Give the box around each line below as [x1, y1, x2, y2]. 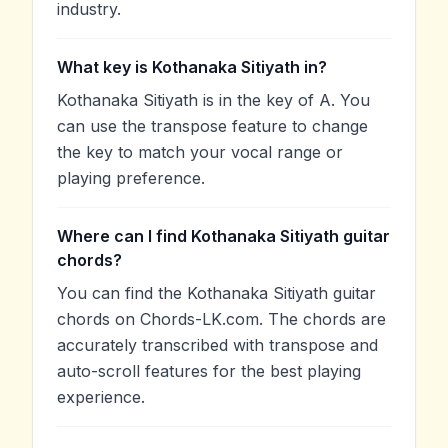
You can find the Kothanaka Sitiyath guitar [57, 283, 376, 304]
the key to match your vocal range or [57, 142, 343, 163]
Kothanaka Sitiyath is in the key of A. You [57, 90, 370, 111]
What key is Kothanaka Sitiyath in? [57, 57, 327, 78]
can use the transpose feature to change [57, 116, 368, 137]
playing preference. [57, 168, 205, 189]
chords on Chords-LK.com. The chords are [57, 309, 386, 330]
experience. [57, 387, 145, 408]
